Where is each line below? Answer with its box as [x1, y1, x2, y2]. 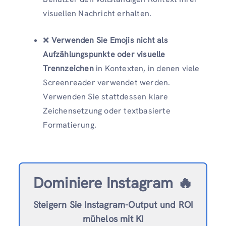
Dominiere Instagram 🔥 [33, 173, 193, 193]
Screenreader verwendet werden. [43, 77, 171, 88]
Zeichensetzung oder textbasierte [43, 105, 171, 116]
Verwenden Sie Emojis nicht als [51, 34, 168, 45]
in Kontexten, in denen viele [93, 63, 200, 74]
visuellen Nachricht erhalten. [43, 8, 152, 19]
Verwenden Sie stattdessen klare [43, 91, 168, 102]
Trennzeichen [43, 63, 94, 74]
